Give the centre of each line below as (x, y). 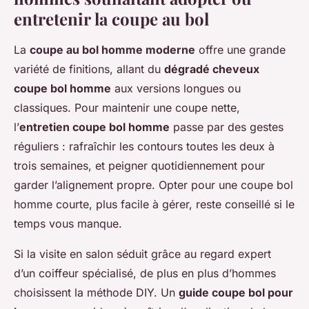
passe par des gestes (227, 127)
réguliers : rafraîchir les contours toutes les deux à (144, 147)
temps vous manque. (68, 224)
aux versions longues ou (176, 89)
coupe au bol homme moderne (112, 50)
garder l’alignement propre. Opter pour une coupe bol (153, 185)
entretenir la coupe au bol (111, 19)
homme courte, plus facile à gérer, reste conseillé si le (154, 205)
